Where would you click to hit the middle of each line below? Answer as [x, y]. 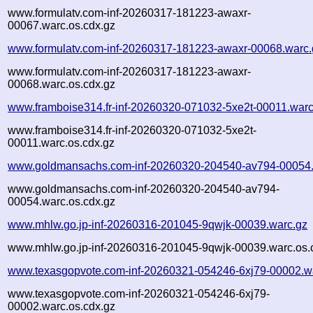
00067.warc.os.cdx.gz [62, 25]
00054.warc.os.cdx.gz [62, 201]
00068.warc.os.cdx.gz [62, 84]
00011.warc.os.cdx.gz [61, 143]
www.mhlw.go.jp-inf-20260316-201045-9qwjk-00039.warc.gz [158, 224]
